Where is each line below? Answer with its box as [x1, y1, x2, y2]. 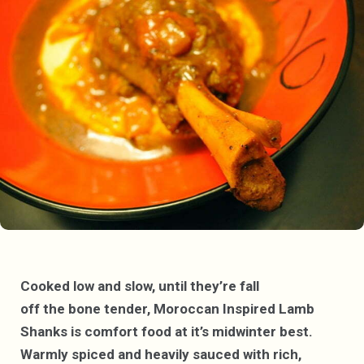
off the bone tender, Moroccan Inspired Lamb [20, 300, 314, 317]
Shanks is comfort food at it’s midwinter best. [20, 323, 313, 340]
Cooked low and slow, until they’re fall [20, 277, 259, 294]
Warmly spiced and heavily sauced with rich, [20, 345, 301, 362]
